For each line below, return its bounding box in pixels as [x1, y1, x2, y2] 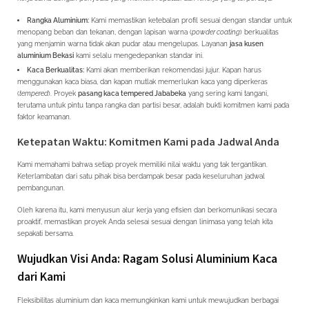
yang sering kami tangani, [186, 90, 268, 98]
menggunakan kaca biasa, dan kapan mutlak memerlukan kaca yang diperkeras [17, 78, 268, 86]
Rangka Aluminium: [27, 17, 89, 25]
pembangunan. [17, 184, 65, 192]
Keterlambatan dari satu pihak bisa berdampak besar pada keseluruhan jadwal [17, 172, 265, 181]
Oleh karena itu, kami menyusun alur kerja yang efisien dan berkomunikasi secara [17, 206, 277, 215]
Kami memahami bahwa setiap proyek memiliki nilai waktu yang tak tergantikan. [17, 161, 268, 169]
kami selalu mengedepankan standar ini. [74, 52, 203, 60]
